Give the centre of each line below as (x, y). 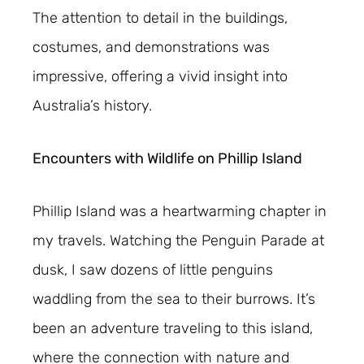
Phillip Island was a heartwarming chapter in (180, 211)
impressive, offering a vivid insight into (160, 77)
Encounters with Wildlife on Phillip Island (167, 158)
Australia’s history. (92, 106)
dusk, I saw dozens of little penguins (153, 269)
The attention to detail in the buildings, (160, 18)
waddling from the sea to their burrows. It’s (174, 299)
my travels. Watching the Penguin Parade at (178, 240)
